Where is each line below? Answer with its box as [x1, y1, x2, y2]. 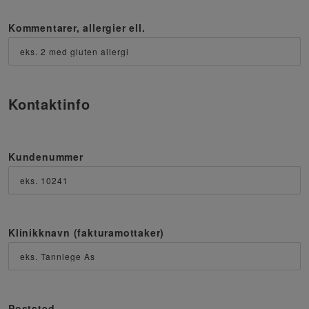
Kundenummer [8, 150, 83, 163]
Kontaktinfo [8, 94, 90, 114]
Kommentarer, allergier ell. [8, 21, 146, 34]
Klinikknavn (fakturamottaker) [8, 226, 165, 239]
